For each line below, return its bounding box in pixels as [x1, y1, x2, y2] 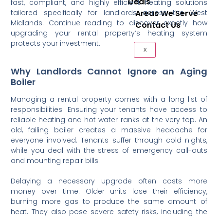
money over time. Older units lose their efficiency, [11, 186, 207, 197]
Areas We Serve [135, 8, 199, 19]
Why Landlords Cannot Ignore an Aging [11, 65, 207, 77]
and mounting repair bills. [11, 156, 100, 166]
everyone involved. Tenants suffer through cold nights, [11, 135, 207, 145]
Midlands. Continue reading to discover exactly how [11, 18, 207, 28]
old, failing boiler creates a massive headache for [11, 125, 207, 135]
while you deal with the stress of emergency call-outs [11, 145, 207, 156]
